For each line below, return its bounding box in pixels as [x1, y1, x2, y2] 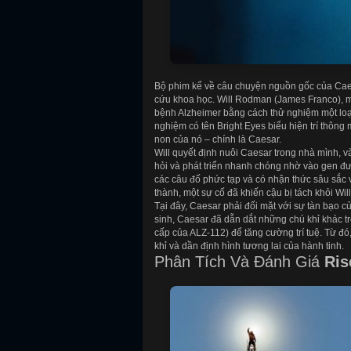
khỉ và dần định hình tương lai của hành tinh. [154, 240, 344, 251]
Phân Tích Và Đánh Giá [154, 252, 324, 270]
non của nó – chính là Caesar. [154, 133, 281, 145]
